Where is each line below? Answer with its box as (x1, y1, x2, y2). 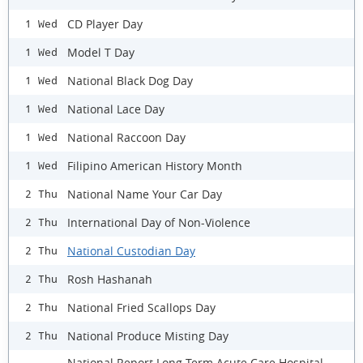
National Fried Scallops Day (67, 299, 216, 315)
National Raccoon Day (67, 129, 186, 145)
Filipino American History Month (67, 157, 242, 173)
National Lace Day (67, 100, 164, 117)
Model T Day (67, 44, 135, 60)
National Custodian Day (67, 242, 195, 258)
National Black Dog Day (67, 72, 193, 88)
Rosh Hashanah (67, 271, 152, 287)
